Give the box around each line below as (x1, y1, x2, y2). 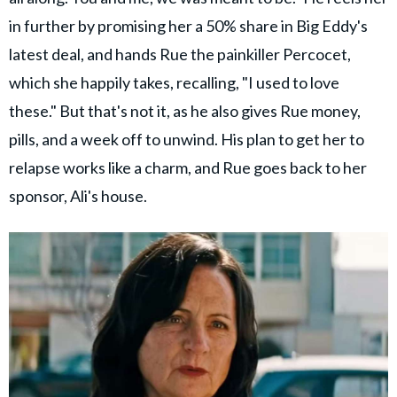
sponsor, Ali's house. (9, 186, 152, 206)
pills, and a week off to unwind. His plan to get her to (9, 129, 364, 150)
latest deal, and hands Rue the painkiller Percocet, (9, 44, 351, 65)
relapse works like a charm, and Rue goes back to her (9, 158, 367, 178)
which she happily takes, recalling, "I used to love (9, 73, 339, 93)
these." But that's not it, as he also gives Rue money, (9, 101, 361, 121)
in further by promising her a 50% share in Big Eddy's (9, 16, 368, 36)
